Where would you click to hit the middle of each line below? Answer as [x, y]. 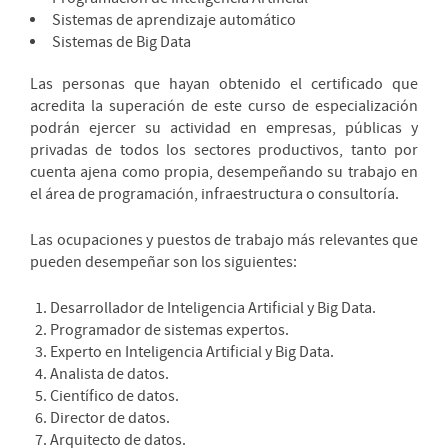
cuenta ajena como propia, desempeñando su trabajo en [224, 172]
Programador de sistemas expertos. [169, 330]
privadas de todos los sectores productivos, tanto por [224, 150]
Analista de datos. [109, 374]
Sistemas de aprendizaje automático [174, 20]
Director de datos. [110, 418]
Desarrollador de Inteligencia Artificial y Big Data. [213, 308]
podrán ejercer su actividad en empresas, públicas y [224, 128]
